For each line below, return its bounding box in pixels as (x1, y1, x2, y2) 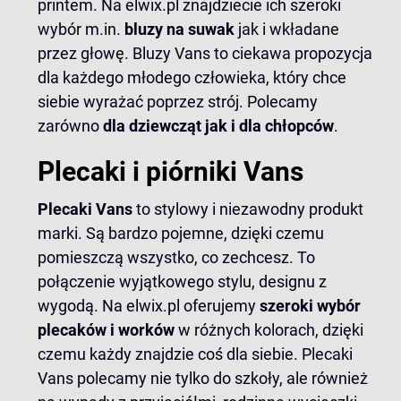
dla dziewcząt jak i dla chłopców (103, 116, 334, 135)
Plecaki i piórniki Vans (38, 156, 303, 187)
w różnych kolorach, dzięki (175, 320, 363, 339)
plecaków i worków (38, 320, 175, 339)
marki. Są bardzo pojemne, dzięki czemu (38, 224, 324, 243)
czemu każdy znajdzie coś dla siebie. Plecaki (38, 345, 353, 363)
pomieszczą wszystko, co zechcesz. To (38, 248, 315, 267)
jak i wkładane (238, 20, 339, 38)
